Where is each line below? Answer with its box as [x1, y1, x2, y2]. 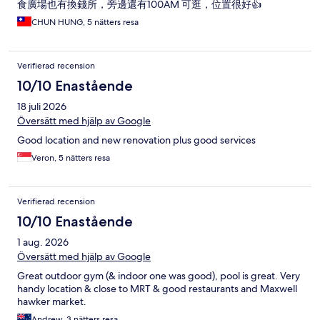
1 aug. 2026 [17, 235, 69, 249]
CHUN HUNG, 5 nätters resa [31, 16, 139, 28]
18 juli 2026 [17, 99, 66, 113]
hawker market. [17, 294, 86, 308]
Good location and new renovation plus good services [17, 133, 256, 146]
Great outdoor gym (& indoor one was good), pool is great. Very [17, 269, 300, 282]
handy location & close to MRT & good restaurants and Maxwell [17, 281, 297, 295]
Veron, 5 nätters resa [31, 151, 110, 164]
